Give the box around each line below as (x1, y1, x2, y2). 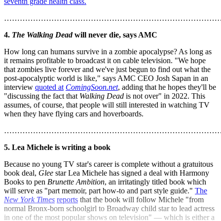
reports (57, 195, 78, 204)
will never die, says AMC (73, 31, 157, 39)
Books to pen (4, 178, 47, 186)
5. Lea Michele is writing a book (4, 143, 110, 152)
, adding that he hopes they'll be (118, 83, 216, 92)
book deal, (4, 169, 38, 178)
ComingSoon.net (66, 83, 118, 92)
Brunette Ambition (47, 178, 105, 186)
